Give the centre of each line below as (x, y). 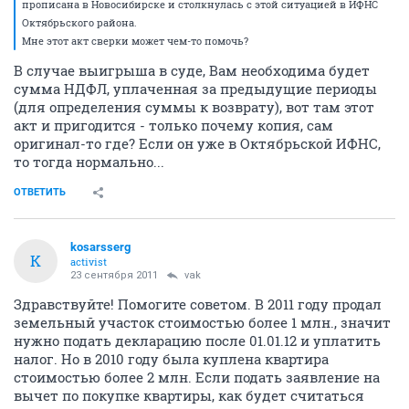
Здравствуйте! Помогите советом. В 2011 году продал (198, 304)
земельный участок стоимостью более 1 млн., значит (202, 322)
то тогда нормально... (89, 161)
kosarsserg (100, 246)
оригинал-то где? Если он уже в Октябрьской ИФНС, (197, 143)
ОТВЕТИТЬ (40, 192)
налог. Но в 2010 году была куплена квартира (171, 358)
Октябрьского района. (79, 22)
